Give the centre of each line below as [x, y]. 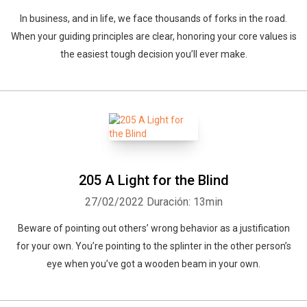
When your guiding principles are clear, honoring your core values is [153, 36]
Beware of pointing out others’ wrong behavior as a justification [153, 228]
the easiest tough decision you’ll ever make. [153, 54]
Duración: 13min [184, 202]
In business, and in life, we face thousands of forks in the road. [153, 19]
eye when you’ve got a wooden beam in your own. [153, 264]
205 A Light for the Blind [153, 180]
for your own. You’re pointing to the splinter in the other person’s [153, 246]
